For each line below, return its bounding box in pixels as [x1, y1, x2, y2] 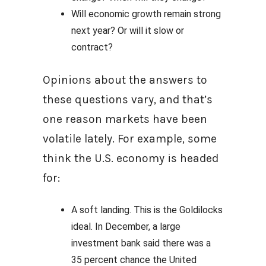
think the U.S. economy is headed [43, 151, 218, 165]
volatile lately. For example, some [43, 132, 217, 145]
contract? [71, 42, 115, 53]
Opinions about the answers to [43, 73, 207, 87]
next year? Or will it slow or [71, 25, 184, 36]
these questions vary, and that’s [43, 93, 213, 106]
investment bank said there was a [71, 237, 211, 249]
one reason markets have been [43, 112, 207, 126]
